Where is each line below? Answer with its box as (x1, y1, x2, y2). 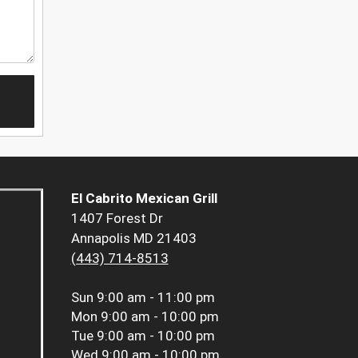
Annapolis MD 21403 (70, 230, 197, 247)
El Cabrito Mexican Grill (70, 190, 217, 207)
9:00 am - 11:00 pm (96, 289, 215, 306)
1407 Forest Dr (70, 210, 163, 227)
